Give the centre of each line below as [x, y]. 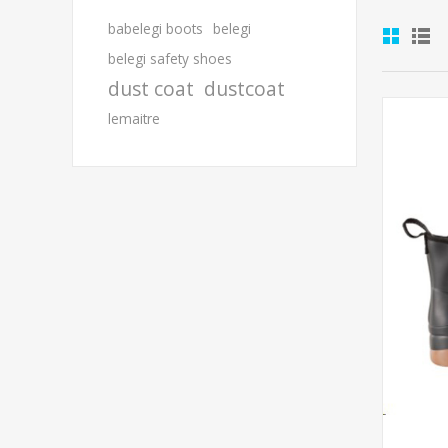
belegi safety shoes [170, 58]
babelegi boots [155, 28]
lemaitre [134, 118]
